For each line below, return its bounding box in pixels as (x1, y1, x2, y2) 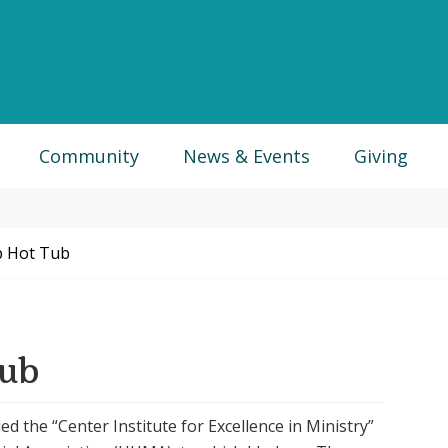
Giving (354, 144, 408, 168)
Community (39, 144, 139, 168)
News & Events (183, 144, 310, 168)
